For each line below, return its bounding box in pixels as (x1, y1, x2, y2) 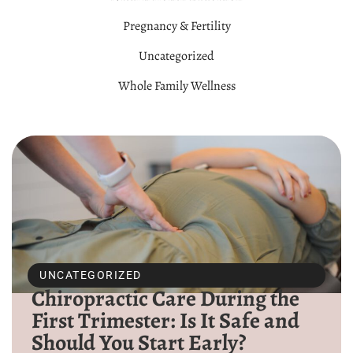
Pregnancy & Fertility (122, 17, 231, 35)
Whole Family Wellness (117, 77, 236, 95)
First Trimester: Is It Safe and (32, 306, 299, 336)
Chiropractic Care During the (32, 284, 299, 314)
